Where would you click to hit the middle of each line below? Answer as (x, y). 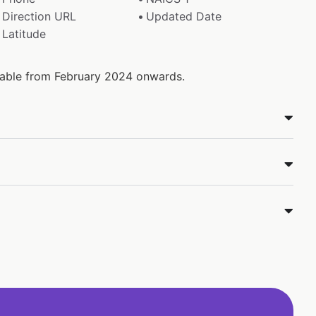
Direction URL (39, 16)
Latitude (24, 34)
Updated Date (184, 16)
